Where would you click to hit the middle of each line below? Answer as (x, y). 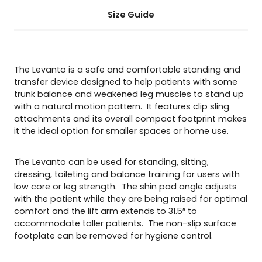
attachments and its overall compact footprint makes (130, 118)
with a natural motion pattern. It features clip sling (122, 106)
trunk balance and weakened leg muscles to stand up (129, 94)
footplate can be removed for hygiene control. (113, 235)
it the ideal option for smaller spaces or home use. (121, 131)
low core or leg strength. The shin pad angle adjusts (125, 186)
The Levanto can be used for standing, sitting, (111, 162)
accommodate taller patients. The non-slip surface (125, 223)
